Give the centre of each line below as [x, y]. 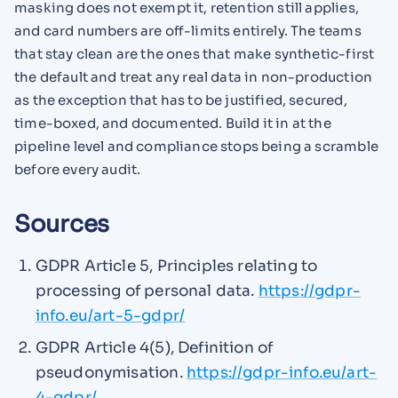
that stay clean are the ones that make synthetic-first [195, 53]
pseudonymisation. [111, 373]
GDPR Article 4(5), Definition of [154, 348]
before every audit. [78, 169]
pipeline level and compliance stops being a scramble [196, 146]
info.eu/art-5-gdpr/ [110, 315]
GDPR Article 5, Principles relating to [176, 266]
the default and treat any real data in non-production [194, 76]
